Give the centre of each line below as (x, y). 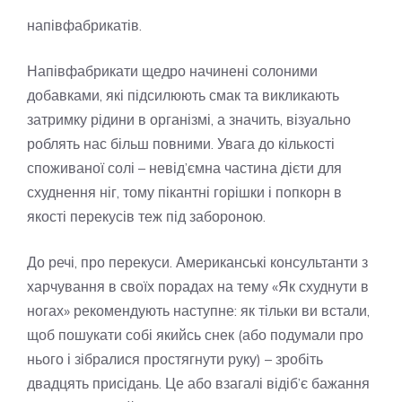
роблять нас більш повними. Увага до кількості (181, 144)
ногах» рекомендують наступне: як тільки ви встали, (198, 311)
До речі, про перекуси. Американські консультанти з (197, 262)
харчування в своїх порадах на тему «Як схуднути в (198, 287)
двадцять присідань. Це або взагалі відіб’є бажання (198, 384)
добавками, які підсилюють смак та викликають (183, 96)
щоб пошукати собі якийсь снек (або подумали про (195, 335)
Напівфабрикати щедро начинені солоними (172, 71)
